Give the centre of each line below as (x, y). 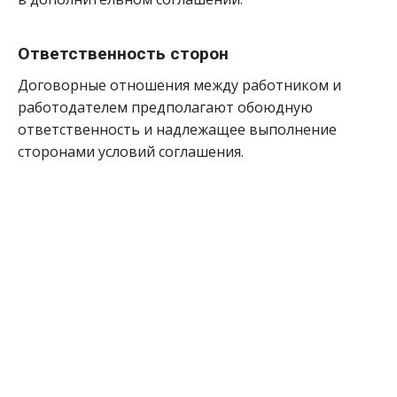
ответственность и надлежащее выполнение (177, 130)
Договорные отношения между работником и (179, 86)
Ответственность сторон (123, 53)
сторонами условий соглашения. (131, 152)
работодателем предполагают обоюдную (165, 108)
